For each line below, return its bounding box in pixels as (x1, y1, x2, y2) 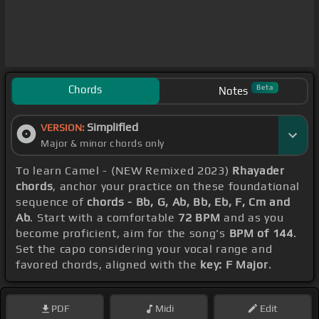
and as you (220, 211, 284, 225)
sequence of (16, 195, 88, 209)
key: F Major (200, 258, 268, 272)
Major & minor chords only (41, 137, 164, 150)
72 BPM (178, 211, 221, 225)
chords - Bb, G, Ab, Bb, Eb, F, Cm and (87, 195, 291, 209)
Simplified (87, 120, 138, 135)
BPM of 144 (229, 226, 293, 241)
